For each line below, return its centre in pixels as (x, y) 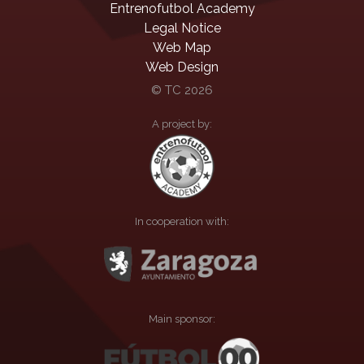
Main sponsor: (182, 318)
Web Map (182, 47)
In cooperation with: (182, 221)
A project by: (182, 123)
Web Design (182, 67)
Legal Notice (182, 28)
